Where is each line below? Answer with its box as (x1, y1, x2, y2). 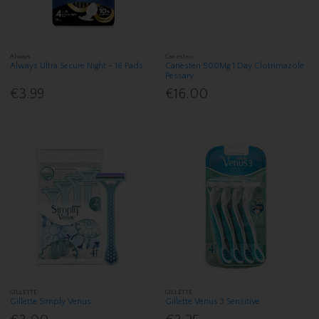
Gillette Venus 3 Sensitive (165, 297, 261, 307)
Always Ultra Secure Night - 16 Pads (10, 61, 144, 71)
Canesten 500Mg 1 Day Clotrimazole (165, 61, 305, 71)
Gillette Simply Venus (10, 297, 92, 307)
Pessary (165, 71, 194, 81)
